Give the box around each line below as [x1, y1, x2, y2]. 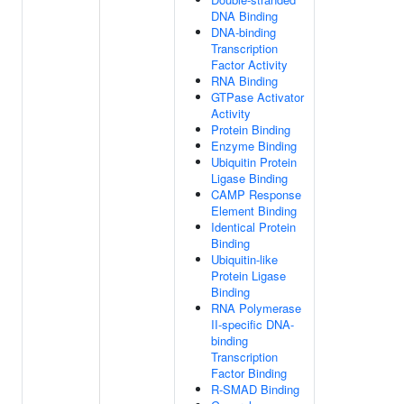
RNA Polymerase [211, 299, 301, 317]
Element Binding [211, 202, 297, 219]
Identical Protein [211, 218, 296, 235]
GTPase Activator [211, 88, 304, 106]
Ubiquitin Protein [211, 153, 297, 170]
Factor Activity [211, 56, 288, 73]
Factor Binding [211, 364, 287, 381]
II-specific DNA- [211, 316, 294, 333]
